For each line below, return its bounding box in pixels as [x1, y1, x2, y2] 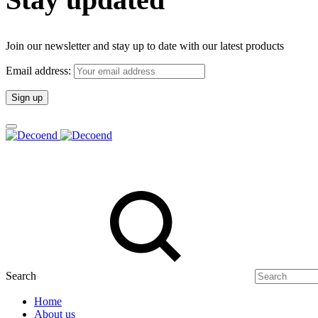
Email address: [6, 65, 74, 77]
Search [6, 270, 36, 283]
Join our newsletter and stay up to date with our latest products [6, 40, 284, 53]
